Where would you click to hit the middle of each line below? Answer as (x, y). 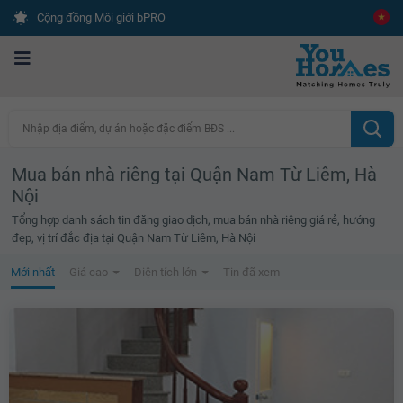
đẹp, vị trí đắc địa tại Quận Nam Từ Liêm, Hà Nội (134, 237)
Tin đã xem (251, 272)
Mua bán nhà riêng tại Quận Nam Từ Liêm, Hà (194, 174)
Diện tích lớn (167, 272)
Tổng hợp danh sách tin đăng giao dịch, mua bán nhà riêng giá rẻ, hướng (193, 219)
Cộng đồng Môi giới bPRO (101, 18)
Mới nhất (33, 272)
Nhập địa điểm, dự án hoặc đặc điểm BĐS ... (129, 128)
